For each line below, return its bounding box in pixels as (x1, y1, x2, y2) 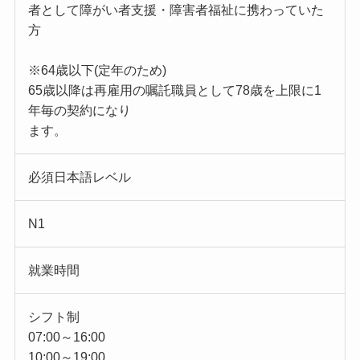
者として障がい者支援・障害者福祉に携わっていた (27, 3, 324, 18)
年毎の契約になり (27, 104, 131, 118)
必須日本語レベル (27, 170, 131, 185)
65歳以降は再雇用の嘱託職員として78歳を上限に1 (27, 84, 321, 98)
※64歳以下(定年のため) (27, 63, 166, 78)
